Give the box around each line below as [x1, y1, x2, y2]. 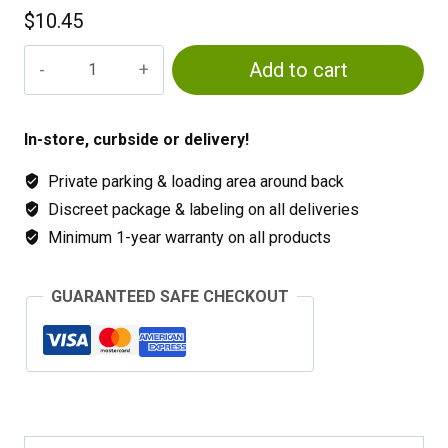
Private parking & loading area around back [44, 171, 344, 191]
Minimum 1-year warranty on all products [44, 227, 331, 247]
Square [24, 47, 73, 67]
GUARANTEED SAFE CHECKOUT [51, 286, 289, 306]
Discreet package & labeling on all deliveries [44, 199, 359, 219]
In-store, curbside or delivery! [24, 129, 249, 149]
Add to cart [248, 57, 348, 82]
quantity [24, 97, 79, 117]
